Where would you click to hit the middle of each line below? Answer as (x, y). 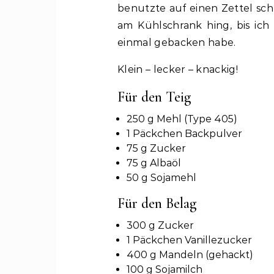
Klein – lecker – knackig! (178, 69)
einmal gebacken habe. (177, 43)
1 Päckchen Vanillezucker (189, 240)
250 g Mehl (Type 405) (182, 119)
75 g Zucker (156, 148)
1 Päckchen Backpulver (184, 134)
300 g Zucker (160, 225)
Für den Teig (154, 97)
